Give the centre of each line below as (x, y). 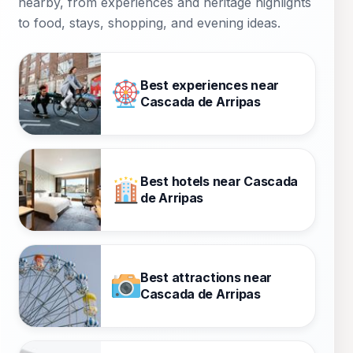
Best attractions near (206, 277)
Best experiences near (210, 85)
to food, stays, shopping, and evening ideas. (149, 23)
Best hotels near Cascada (219, 181)
